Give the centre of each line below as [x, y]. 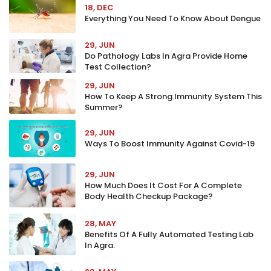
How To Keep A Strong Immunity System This [173, 96]
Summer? [104, 107]
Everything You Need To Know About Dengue [173, 18]
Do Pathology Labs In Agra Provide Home [166, 56]
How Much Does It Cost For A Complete [163, 185]
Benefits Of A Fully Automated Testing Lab [169, 234]
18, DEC [99, 8]
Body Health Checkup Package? [149, 196]
